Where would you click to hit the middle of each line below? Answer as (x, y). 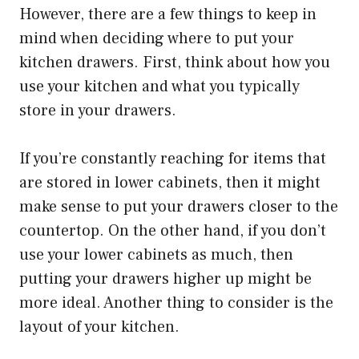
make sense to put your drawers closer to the (179, 206)
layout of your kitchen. (99, 327)
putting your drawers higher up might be (165, 278)
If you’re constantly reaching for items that (173, 158)
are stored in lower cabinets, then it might (170, 182)
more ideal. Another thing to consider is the (176, 303)
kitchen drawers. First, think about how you (175, 62)
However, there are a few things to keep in (168, 14)
